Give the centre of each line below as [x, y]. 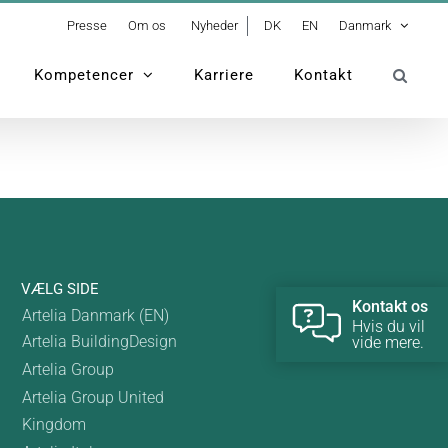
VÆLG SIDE [59, 289]
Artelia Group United [92, 398]
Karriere [224, 74]
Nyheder [214, 25]
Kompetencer [84, 74]
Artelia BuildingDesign [99, 342]
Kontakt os [390, 306]
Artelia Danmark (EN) [95, 316]
